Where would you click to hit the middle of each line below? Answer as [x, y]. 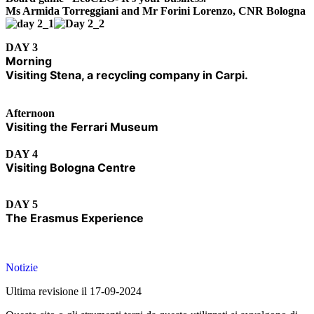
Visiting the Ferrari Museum [82, 127]
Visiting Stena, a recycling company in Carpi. [127, 75]
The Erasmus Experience [75, 218]
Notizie [22, 268]
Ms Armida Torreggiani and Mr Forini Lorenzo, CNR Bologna [156, 11]
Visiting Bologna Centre [71, 168]
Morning [29, 61]
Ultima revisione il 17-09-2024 [74, 292]
